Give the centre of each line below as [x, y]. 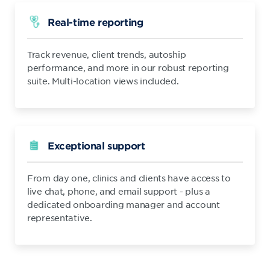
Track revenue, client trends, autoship [107, 54]
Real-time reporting [96, 22]
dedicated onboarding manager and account [124, 204]
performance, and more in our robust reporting [128, 67]
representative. [60, 218]
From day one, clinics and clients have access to [129, 178]
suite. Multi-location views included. [103, 81]
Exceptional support [96, 145]
